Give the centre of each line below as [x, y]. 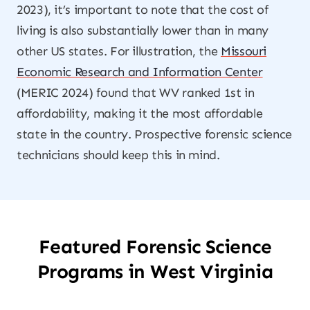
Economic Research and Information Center [140, 72]
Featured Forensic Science [155, 247]
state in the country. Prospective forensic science [155, 134]
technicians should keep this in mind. [118, 155]
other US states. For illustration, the [119, 51]
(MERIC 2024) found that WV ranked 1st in [136, 93]
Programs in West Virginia [155, 272]
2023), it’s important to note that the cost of [143, 10]
